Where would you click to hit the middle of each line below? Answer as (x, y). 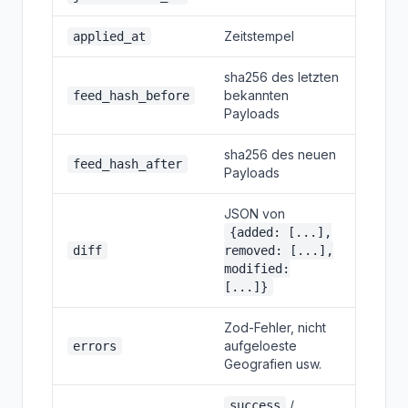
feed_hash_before (131, 96)
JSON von (255, 214)
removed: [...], (279, 250)
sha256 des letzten (281, 77)
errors (95, 346)
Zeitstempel (259, 36)
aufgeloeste (260, 346)
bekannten (256, 95)
